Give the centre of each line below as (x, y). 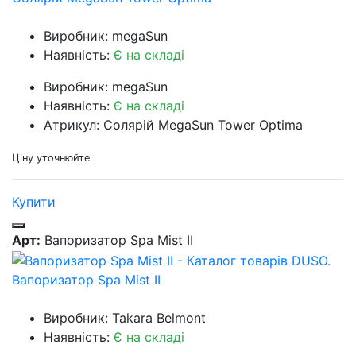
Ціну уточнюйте (51, 158)
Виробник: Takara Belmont (125, 317)
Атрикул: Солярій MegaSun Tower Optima (173, 125)
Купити (34, 202)
